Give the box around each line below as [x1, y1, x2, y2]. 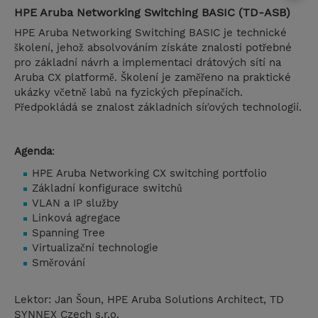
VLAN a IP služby [32, 197, 119, 210]
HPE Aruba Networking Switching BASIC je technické [14, 26, 287, 40]
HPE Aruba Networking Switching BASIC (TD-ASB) [14, 6, 290, 20]
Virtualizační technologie [32, 241, 158, 255]
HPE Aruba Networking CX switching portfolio [32, 167, 267, 180]
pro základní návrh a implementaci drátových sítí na [14, 56, 281, 70]
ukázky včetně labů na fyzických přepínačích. [14, 86, 243, 99]
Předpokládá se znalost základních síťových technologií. [14, 101, 302, 114]
